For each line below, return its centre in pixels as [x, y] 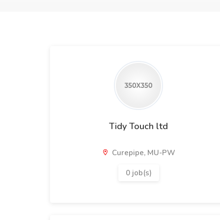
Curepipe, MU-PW [143, 153]
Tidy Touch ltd [138, 126]
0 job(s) [138, 173]
